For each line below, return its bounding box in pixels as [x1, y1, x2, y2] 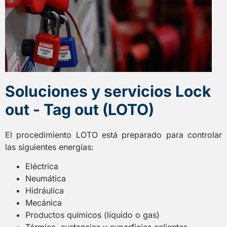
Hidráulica [25, 185, 64, 196]
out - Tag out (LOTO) [5, 100, 154, 119]
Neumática [25, 173, 66, 184]
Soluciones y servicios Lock [5, 82, 211, 100]
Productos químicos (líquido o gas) [25, 210, 160, 220]
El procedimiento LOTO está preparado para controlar [5, 129, 222, 140]
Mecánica [25, 198, 62, 208]
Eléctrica [25, 161, 58, 172]
